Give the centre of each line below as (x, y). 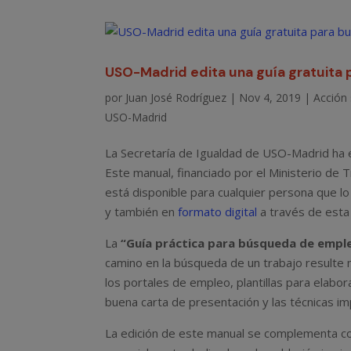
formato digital (218, 211)
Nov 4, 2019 (270, 97)
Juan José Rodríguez (176, 97)
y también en (142, 211)
